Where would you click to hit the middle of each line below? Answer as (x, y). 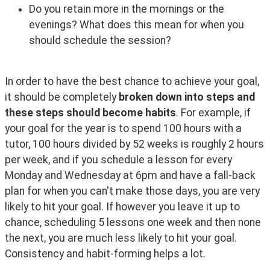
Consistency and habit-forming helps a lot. (105, 254)
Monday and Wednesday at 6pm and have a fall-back (130, 176)
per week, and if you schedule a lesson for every (118, 160)
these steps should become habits (90, 113)
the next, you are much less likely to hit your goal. (121, 238)
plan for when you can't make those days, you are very (132, 191)
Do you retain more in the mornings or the (127, 9)
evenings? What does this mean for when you (137, 25)
